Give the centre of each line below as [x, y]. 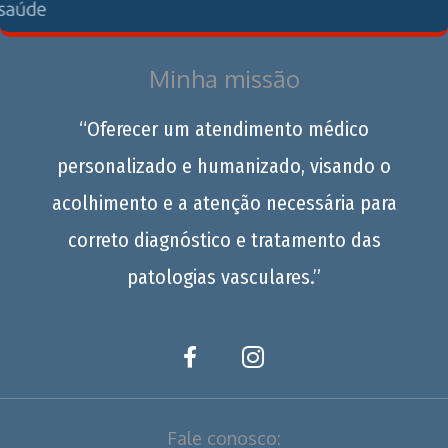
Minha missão [224, 78]
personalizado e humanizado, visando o [224, 165]
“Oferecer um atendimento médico [224, 128]
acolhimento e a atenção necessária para [224, 202]
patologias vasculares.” [224, 276]
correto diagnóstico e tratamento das [224, 239]
